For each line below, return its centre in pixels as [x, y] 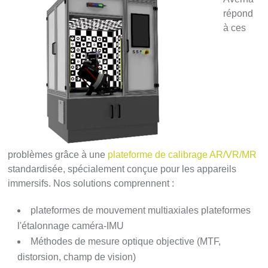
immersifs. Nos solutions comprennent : [91, 184]
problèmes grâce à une [58, 155]
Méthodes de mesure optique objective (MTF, [126, 242]
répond [238, 14]
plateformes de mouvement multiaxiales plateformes [141, 211]
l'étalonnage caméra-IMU [71, 226]
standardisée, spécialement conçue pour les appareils [122, 169]
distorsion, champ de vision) [77, 257]
